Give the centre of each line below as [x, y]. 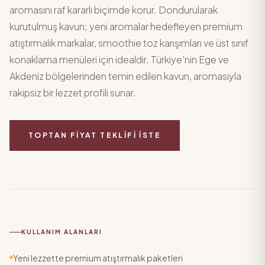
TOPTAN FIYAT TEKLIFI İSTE [95, 135]
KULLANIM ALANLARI [62, 232]
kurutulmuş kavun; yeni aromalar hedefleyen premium [126, 26]
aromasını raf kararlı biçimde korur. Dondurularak [114, 10]
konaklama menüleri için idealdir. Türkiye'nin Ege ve [119, 59]
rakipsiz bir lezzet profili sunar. [73, 93]
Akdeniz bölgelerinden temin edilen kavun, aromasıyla [125, 76]
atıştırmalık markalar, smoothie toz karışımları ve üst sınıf [129, 43]
